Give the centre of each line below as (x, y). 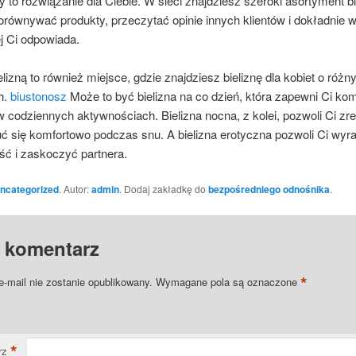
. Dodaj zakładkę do (163, 189)
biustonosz (38, 95)
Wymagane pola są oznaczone (228, 281)
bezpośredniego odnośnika (269, 190)
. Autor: (75, 189)
